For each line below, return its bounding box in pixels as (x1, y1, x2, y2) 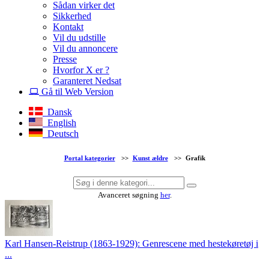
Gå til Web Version (39, 86, 113, 97)
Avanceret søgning (97, 190, 160, 200)
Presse (53, 53, 77, 64)
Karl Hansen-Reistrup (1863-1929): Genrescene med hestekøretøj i (5, 238, 258, 249)
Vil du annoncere (53, 43, 118, 53)
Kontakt (53, 21, 83, 32)
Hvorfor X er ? (53, 64, 109, 75)
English (43, 117, 76, 128)
